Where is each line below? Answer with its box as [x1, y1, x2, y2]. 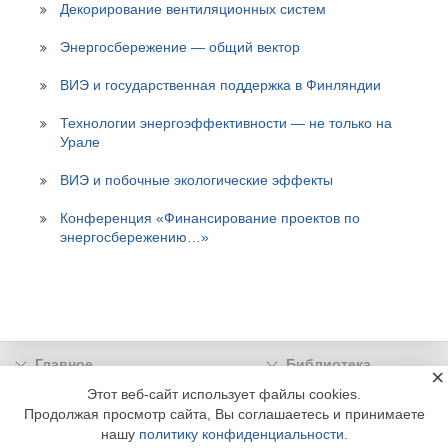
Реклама [285, 385, 345, 402]
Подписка [35, 385, 103, 402]
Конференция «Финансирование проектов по [60, 210, 360, 227]
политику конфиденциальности [138, 426, 344, 442]
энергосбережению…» [60, 229, 209, 246]
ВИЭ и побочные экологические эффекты [60, 172, 333, 189]
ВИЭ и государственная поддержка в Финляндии [60, 77, 381, 94]
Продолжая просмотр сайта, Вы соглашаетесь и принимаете [23, 406, 425, 422]
